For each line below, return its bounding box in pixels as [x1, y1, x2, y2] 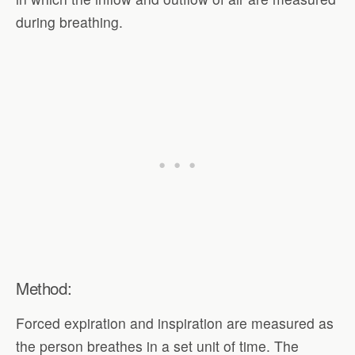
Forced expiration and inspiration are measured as [16, 313, 334, 334]
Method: [16, 275, 72, 300]
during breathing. [16, 11, 123, 32]
